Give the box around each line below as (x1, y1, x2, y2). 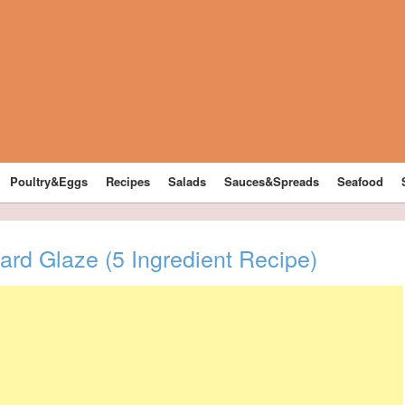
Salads (168, 173, 207, 190)
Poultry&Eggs (10, 173, 89, 190)
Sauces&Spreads (224, 173, 320, 190)
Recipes (106, 173, 151, 190)
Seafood (337, 173, 384, 190)
